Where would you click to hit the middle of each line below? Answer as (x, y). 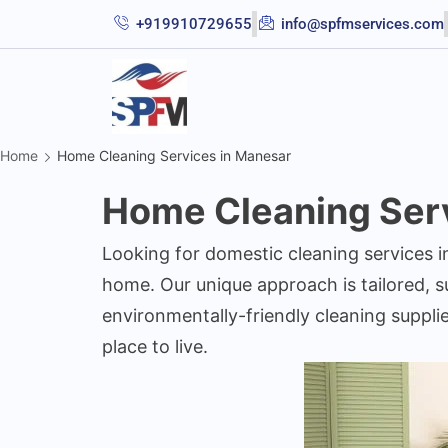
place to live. (155, 346)
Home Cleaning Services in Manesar (174, 155)
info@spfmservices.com (362, 24)
